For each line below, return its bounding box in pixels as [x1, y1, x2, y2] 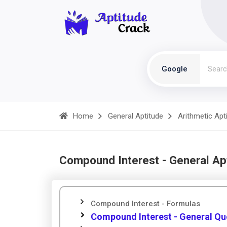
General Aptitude [108, 111, 163, 121]
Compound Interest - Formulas [91, 199, 200, 208]
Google [162, 64, 187, 73]
